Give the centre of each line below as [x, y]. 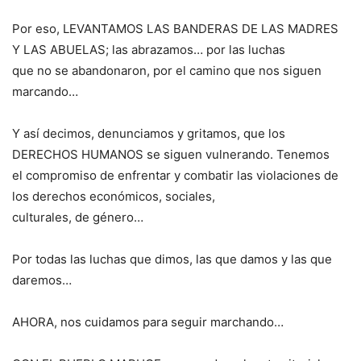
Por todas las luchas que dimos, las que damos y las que [172, 259]
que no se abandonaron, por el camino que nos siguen [167, 71]
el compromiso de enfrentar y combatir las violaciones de [175, 176]
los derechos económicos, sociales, [114, 197]
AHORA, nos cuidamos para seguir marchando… [148, 322]
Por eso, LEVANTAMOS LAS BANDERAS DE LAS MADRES [175, 29]
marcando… [45, 92]
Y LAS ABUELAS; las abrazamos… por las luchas [149, 50]
